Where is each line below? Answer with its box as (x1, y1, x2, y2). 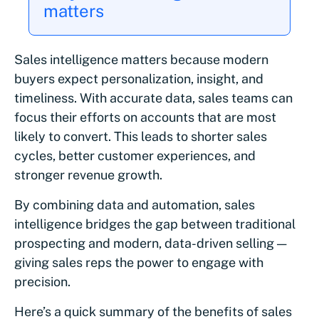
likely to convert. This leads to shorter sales (14, 129, 267, 145)
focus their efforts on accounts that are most (14, 110, 276, 125)
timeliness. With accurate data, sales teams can (14, 90, 293, 106)
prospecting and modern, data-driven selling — (14, 236, 286, 251)
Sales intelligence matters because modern (14, 52, 268, 68)
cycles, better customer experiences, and (14, 148, 256, 164)
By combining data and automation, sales (14, 197, 255, 213)
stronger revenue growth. (14, 167, 162, 183)
